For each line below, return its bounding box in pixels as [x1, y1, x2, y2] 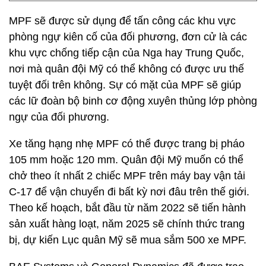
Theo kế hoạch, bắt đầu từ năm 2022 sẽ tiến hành [9, 202, 246, 214]
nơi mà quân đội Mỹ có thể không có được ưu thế [9, 63, 244, 75]
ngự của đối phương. [9, 111, 109, 123]
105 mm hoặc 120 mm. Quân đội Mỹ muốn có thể [9, 154, 243, 166]
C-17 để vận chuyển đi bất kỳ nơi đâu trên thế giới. [9, 186, 249, 198]
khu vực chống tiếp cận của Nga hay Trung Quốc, [9, 47, 244, 59]
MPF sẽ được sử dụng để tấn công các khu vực [9, 15, 236, 27]
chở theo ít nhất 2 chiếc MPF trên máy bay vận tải [9, 170, 245, 182]
